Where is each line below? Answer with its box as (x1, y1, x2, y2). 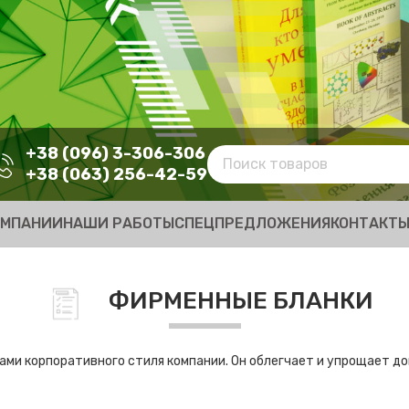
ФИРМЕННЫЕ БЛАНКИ (109, 287, 373, 316)
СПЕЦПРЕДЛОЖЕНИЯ (174, 215, 330, 232)
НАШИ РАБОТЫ (63, 215, 174, 232)
